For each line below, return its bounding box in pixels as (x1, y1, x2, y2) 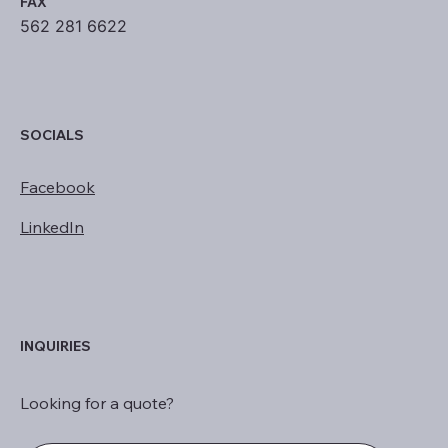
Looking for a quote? (20, 392, 174, 413)
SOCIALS (20, 125, 84, 144)
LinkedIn (20, 216, 84, 237)
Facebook (20, 176, 95, 197)
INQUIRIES (20, 336, 91, 355)
